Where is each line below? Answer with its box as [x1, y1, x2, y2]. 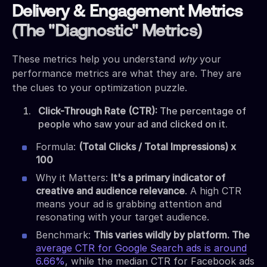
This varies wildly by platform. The [94, 228, 250, 241]
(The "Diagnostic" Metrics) [12, 23, 202, 41]
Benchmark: [36, 228, 94, 241]
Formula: [36, 140, 79, 153]
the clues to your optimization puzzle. [12, 81, 187, 94]
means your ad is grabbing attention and [36, 197, 222, 210]
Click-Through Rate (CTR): [38, 104, 160, 117]
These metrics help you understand [12, 52, 178, 65]
